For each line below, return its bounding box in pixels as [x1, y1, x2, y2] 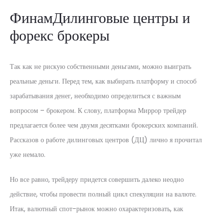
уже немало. [10, 150, 45, 159]
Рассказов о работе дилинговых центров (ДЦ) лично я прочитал [10, 135, 202, 145]
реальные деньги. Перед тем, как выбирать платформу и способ [10, 76, 197, 86]
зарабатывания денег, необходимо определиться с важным [10, 91, 181, 101]
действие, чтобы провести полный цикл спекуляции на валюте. [10, 189, 197, 199]
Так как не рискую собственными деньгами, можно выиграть [10, 62, 191, 71]
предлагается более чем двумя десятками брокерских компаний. [10, 120, 198, 130]
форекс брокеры [10, 25, 109, 46]
